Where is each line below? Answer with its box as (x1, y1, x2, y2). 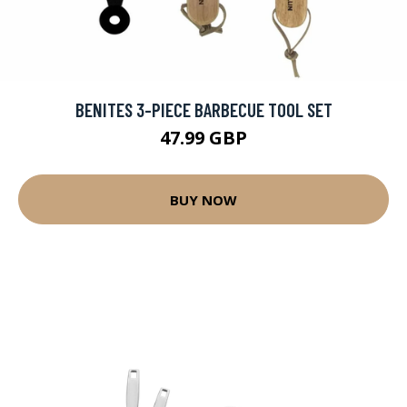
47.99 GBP (160, 125, 247, 150)
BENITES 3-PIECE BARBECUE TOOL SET (74, 98, 333, 121)
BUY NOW (170, 190, 237, 209)
